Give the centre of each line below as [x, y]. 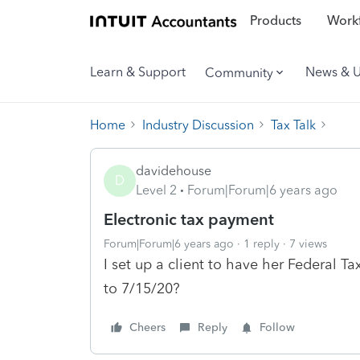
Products [275, 21]
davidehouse [174, 170]
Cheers [147, 327]
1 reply [262, 243]
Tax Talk [293, 125]
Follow [277, 327]
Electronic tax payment [189, 219]
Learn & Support [138, 72]
